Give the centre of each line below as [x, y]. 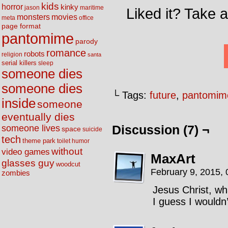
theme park [39, 141]
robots [34, 54]
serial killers [19, 63]
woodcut [68, 164]
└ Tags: [131, 95]
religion [12, 54]
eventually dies [38, 117]
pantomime [38, 38]
